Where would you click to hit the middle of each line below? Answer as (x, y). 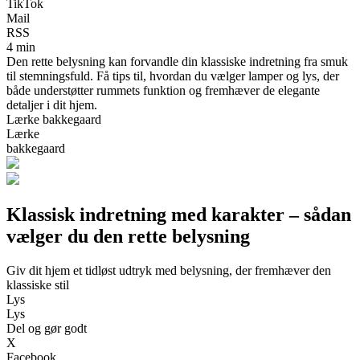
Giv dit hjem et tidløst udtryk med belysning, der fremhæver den (169, 270)
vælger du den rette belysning (128, 236)
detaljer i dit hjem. (52, 104)
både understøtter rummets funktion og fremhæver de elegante (163, 90)
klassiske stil (38, 284)
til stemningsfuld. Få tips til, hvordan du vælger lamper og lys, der (173, 76)
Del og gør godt (47, 328)
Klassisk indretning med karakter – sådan (179, 214)
